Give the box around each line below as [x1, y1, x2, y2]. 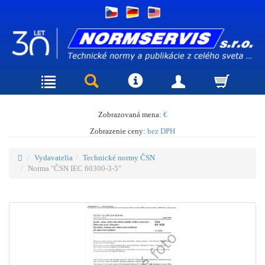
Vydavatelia [34, 153, 73, 162]
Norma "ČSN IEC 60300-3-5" [28, 163, 121, 173]
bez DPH [147, 126, 175, 135]
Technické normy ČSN [83, 153, 155, 162]
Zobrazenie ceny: [90, 126, 147, 135]
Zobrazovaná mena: [98, 109, 163, 119]
